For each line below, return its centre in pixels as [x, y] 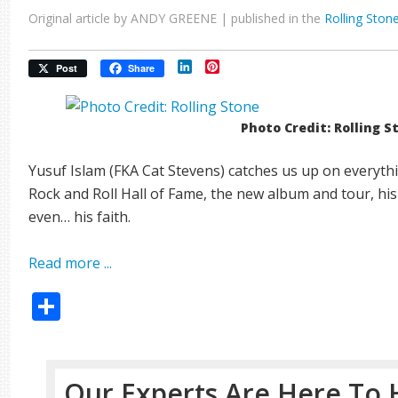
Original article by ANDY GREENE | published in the [177, 18]
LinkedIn [221, 67]
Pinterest [251, 67]
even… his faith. [80, 217]
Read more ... [71, 263]
